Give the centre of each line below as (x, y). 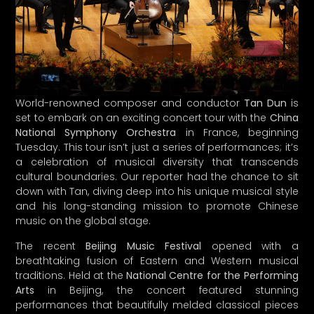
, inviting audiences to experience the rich (191, 278)
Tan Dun (265, 33)
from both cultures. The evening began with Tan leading (157, 248)
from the (274, 263)
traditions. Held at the (71, 204)
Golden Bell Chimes (202, 263)
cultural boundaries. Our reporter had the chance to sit (157, 106)
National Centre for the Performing (212, 204)
